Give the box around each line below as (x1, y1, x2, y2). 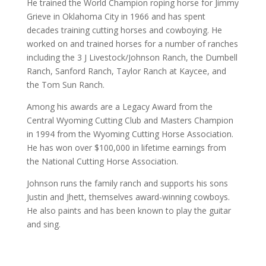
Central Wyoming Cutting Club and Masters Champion (26, 115, 233, 126)
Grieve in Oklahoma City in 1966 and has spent (26, 11, 205, 23)
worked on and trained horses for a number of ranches (26, 38, 238, 50)
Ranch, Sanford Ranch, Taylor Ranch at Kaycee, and (26, 65, 226, 77)
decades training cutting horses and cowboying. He (26, 24, 222, 36)
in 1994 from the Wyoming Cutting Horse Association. (26, 128, 233, 140)
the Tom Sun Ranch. (26, 79, 104, 91)
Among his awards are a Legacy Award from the (26, 101, 213, 113)
